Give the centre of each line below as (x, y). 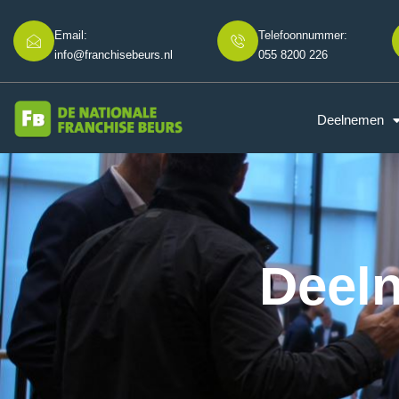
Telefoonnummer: (303, 35)
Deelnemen (351, 120)
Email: (71, 35)
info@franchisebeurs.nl (114, 54)
